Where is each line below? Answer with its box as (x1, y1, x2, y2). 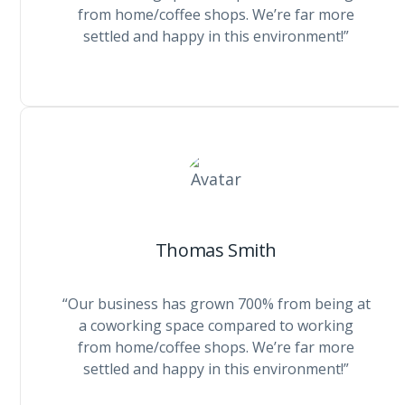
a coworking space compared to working (79, 316, 353, 335)
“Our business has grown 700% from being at (61, 294, 371, 314)
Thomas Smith (155, 238, 278, 262)
